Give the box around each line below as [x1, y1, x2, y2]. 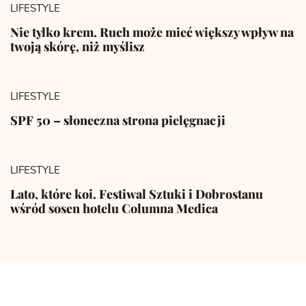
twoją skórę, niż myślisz [10, 38, 145, 55]
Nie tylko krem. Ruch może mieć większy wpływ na [10, 23, 294, 40]
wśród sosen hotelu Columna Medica [10, 199, 218, 217]
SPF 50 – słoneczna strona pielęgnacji [10, 111, 225, 128]
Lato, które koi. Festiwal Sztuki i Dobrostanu [10, 185, 263, 202]
